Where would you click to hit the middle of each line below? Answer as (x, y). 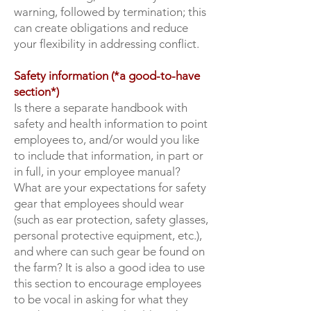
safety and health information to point (111, 124)
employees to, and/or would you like (107, 140)
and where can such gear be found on (109, 251)
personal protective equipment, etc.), (108, 235)
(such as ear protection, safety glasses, (111, 219)
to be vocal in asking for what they (101, 299)
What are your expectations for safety (110, 187)
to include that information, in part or (109, 155)
